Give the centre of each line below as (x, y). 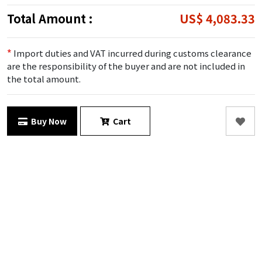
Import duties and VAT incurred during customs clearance (132, 53)
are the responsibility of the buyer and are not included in (126, 66)
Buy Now (47, 121)
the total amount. (44, 79)
